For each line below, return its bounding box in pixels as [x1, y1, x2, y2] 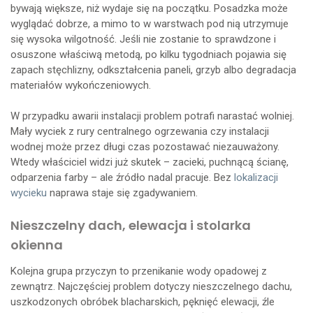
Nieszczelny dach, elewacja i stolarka [10, 216, 251, 234]
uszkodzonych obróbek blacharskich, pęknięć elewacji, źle [10, 295, 275, 308]
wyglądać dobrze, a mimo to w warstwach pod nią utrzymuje [10, 17, 289, 30]
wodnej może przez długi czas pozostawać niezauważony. [10, 140, 279, 153]
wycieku [10, 186, 47, 199]
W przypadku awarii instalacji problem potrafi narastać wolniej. [10, 109, 294, 122]
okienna [10, 235, 63, 254]
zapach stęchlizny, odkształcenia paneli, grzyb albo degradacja [10, 63, 296, 76]
